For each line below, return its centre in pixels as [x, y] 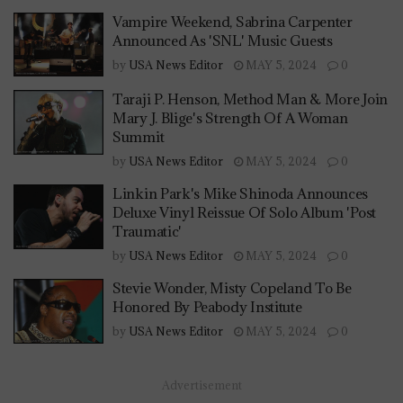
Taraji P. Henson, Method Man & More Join [251, 99]
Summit [139, 137]
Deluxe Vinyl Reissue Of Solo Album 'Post [244, 213]
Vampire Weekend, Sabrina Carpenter [233, 21]
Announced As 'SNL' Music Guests [223, 40]
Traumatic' [147, 232]
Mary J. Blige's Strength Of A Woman [230, 118]
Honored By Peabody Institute [207, 307]
